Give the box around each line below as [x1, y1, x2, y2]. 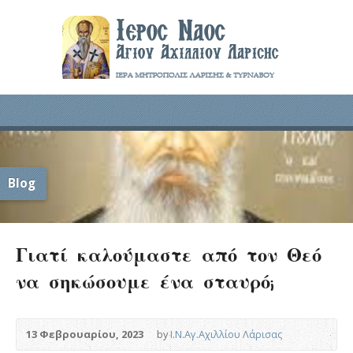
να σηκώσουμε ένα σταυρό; [16, 266, 273, 295]
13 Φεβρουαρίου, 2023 [26, 326, 143, 341]
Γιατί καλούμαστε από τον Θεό [16, 240, 321, 268]
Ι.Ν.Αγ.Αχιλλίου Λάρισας [170, 326, 282, 341]
